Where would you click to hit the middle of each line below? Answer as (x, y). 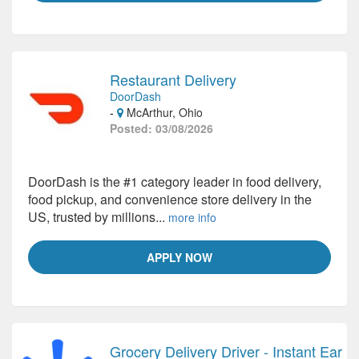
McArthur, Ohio (163, 112)
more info (192, 217)
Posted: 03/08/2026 (161, 128)
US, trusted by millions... (98, 217)
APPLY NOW (179, 257)
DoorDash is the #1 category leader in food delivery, (175, 182)
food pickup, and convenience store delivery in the (170, 199)
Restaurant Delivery (173, 79)
